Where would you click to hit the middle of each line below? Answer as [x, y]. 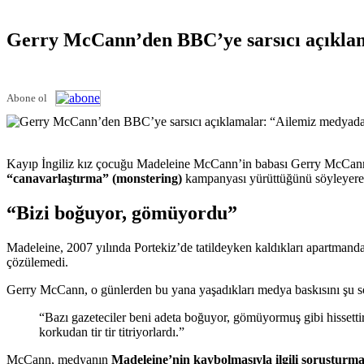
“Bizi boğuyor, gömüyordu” [122, 212]
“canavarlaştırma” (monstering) [94, 178]
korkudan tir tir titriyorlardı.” [112, 331]
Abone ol [27, 97]
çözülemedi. [37, 262]
